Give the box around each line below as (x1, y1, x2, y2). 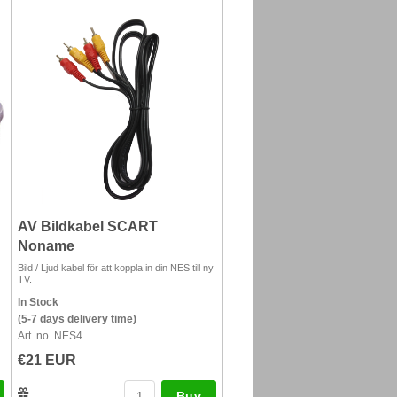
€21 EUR (18, 353, 76, 368)
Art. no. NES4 (18, 330, 82, 342)
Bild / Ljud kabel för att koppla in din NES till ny (18, 262, 214, 273)
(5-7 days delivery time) (18, 313, 136, 325)
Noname (18, 238, 74, 253)
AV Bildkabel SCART (18, 219, 158, 234)
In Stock (18, 296, 58, 308)
